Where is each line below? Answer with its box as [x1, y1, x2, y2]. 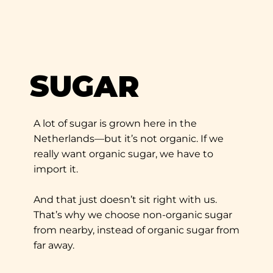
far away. [33, 239, 74, 252]
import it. [33, 163, 78, 175]
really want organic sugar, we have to [33, 148, 213, 160]
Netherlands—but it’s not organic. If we [33, 133, 224, 145]
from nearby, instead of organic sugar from [33, 224, 239, 236]
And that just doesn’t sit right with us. [33, 194, 217, 206]
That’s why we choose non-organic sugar [33, 209, 232, 221]
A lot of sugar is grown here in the [33, 118, 197, 130]
